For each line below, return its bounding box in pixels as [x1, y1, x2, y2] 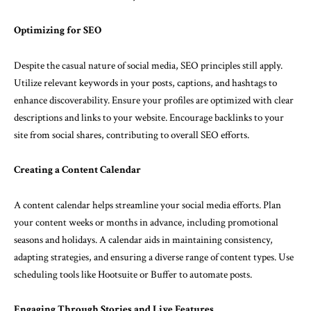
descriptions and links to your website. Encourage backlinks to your [14, 110, 284, 124]
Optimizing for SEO [14, 24, 101, 37]
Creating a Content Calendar [14, 163, 141, 176]
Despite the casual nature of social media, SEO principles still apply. [14, 58, 283, 72]
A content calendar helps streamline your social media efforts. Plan [14, 198, 281, 212]
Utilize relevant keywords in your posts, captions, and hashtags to [14, 76, 277, 90]
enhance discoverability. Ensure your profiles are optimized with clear [14, 93, 294, 107]
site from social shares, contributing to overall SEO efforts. [14, 128, 249, 142]
